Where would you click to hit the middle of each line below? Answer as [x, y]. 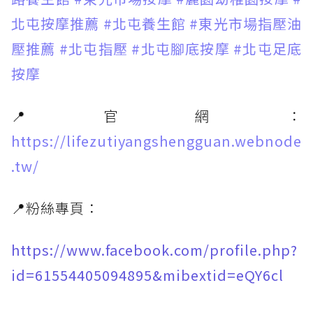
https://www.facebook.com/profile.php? [154, 250]
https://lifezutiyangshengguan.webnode [156, 141]
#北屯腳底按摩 [181, 49]
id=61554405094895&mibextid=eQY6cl [147, 275]
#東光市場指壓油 [246, 24]
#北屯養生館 [145, 24]
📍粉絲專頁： [55, 208]
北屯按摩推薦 [56, 24]
